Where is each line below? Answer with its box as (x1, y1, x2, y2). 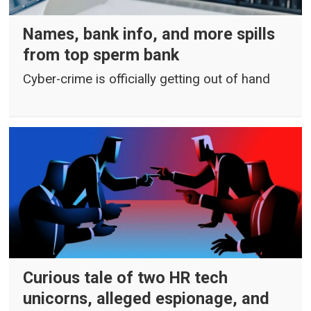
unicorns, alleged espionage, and (23, 288, 270, 308)
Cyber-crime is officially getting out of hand (23, 71, 271, 87)
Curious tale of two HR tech (23, 267, 228, 287)
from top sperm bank (23, 45, 180, 65)
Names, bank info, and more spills (23, 24, 276, 44)
